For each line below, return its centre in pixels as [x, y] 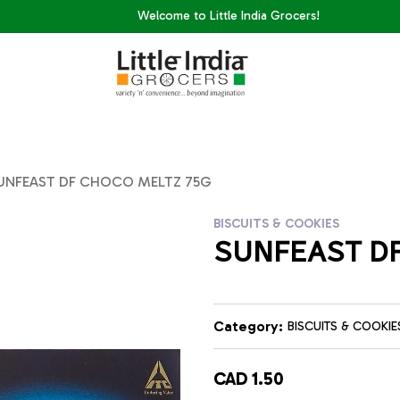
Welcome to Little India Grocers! [229, 16]
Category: [248, 326]
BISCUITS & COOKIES [276, 224]
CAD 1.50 [249, 379]
